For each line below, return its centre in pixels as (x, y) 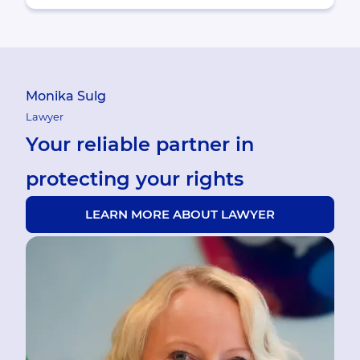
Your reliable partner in (140, 144)
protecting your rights (135, 179)
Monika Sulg (66, 96)
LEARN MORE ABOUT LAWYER (180, 214)
